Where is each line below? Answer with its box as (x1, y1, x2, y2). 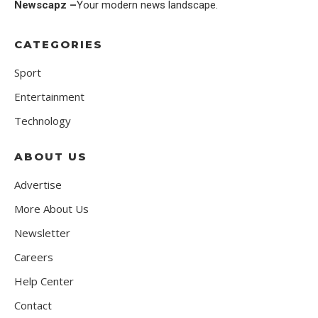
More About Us (14, 202, 89, 216)
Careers (14, 250, 53, 265)
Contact (14, 298, 52, 313)
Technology (14, 114, 71, 128)
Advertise (14, 177, 62, 192)
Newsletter (14, 226, 70, 241)
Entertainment (14, 89, 84, 104)
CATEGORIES (14, 38, 103, 52)
